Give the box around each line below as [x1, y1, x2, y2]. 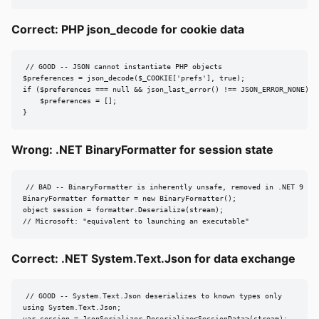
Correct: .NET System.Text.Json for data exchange [11, 251, 296, 266]
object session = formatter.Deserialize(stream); [23, 206, 224, 214]
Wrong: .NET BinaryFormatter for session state [11, 142, 273, 157]
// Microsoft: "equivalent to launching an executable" [23, 217, 249, 226]
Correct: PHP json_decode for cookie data [11, 22, 244, 37]
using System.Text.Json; [23, 303, 121, 312]
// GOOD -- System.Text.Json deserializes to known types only [25, 292, 282, 300]
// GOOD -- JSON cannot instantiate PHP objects [25, 63, 222, 71]
